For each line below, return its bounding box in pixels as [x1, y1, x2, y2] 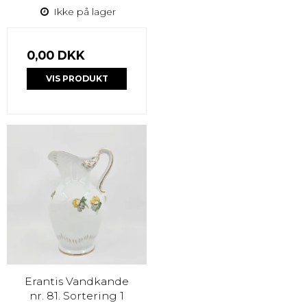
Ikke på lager [50, 5, 116, 19]
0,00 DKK [27, 48, 85, 63]
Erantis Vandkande [25, 275, 129, 288]
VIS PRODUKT [45, 73, 108, 84]
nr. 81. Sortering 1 [29, 289, 124, 303]
